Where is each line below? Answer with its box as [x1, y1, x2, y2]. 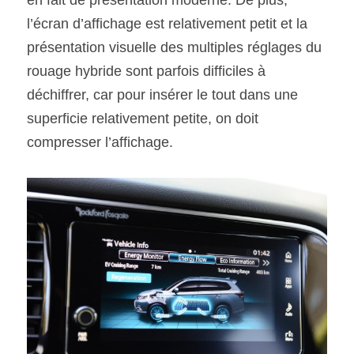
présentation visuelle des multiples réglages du [27, 39, 322, 55]
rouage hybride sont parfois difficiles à [27, 62, 265, 79]
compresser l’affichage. [27, 134, 173, 150]
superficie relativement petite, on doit [27, 110, 258, 126]
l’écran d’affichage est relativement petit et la [27, 15, 307, 32]
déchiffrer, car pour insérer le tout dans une [27, 86, 298, 103]
